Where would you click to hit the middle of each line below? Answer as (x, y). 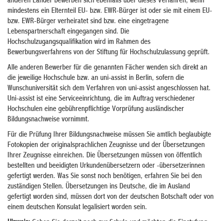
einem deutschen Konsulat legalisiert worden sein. (77, 208)
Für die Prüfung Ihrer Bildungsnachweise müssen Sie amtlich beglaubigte (109, 135)
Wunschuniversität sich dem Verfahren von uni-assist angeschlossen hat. (109, 89)
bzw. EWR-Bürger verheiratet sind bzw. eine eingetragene (88, 22)
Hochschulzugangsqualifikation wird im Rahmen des (79, 42)
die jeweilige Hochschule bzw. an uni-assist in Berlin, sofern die (96, 78)
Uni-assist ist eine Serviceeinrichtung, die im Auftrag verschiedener (101, 99)
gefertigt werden (30, 177)
